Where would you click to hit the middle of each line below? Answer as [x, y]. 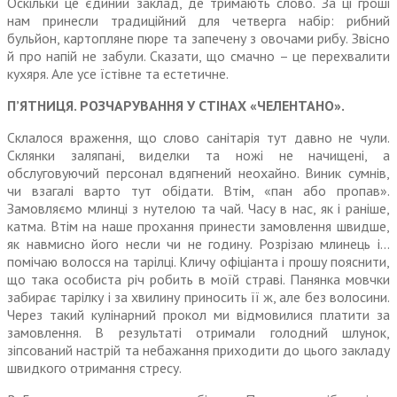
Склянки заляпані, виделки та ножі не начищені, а [198, 156]
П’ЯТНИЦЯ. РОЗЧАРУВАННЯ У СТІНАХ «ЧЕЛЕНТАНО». [176, 106]
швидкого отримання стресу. [94, 368]
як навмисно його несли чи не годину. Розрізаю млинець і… [198, 244]
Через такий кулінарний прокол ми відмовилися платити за [198, 315]
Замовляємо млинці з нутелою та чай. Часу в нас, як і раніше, [198, 209]
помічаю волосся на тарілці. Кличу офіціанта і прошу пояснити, [198, 262]
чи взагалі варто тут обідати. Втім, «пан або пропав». [198, 191]
